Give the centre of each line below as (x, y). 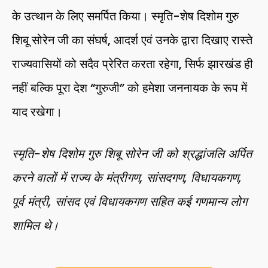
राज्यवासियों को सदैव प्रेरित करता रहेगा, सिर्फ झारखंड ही (133, 64)
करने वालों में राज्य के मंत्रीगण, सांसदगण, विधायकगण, (127, 177)
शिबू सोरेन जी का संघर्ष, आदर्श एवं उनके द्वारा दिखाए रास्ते (132, 40)
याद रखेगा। (37, 112)
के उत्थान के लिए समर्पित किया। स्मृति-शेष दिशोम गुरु (125, 16)
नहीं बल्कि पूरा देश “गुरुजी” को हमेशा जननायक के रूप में (130, 88)
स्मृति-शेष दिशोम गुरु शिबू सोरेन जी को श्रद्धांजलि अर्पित (132, 153)
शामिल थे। (35, 225)
